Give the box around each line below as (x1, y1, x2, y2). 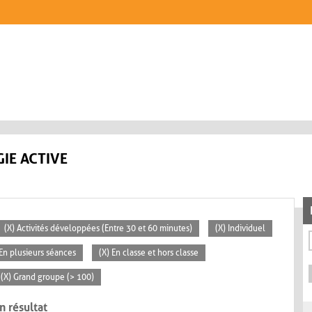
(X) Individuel (215, 224, 265, 234)
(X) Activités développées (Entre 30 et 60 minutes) (4, 224, 192, 234)
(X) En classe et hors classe (99, 248, 198, 258)
